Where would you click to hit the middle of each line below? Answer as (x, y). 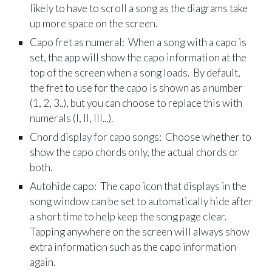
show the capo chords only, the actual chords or (135, 152)
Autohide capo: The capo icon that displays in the (138, 186)
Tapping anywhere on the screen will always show (140, 231)
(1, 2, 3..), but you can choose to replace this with (136, 103)
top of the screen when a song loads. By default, (135, 72)
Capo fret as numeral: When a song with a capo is (138, 42)
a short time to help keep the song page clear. (129, 216)
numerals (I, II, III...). (72, 118)
